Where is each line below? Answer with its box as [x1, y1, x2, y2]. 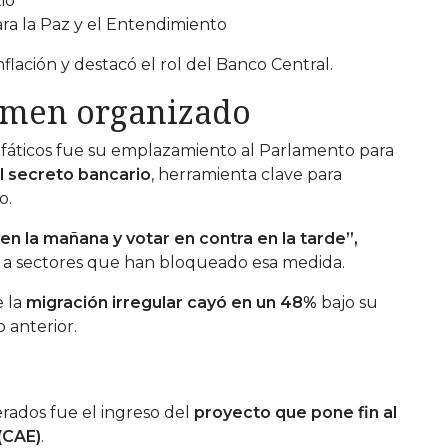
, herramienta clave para [151, 164, 342, 184]
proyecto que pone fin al [194, 402, 397, 422]
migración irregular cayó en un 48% [26, 292, 317, 312]
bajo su [317, 292, 378, 312]
